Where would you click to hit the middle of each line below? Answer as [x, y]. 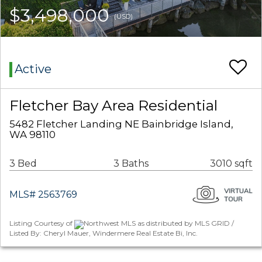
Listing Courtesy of [42, 223]
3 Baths [131, 164]
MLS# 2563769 [43, 195]
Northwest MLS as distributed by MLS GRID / [159, 223]
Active [33, 69]
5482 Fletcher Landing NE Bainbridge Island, [121, 124]
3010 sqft [231, 164]
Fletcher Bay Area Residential [113, 106]
